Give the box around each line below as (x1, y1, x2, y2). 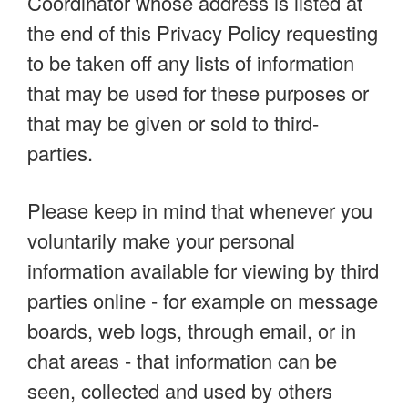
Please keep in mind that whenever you (27, 195, 372, 224)
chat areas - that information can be (27, 345, 337, 374)
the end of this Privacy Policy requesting (27, 17, 378, 46)
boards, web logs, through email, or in (27, 315, 356, 344)
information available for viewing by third (27, 255, 379, 284)
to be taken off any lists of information (27, 47, 354, 76)
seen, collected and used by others (27, 375, 332, 404)
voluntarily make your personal (27, 225, 295, 254)
